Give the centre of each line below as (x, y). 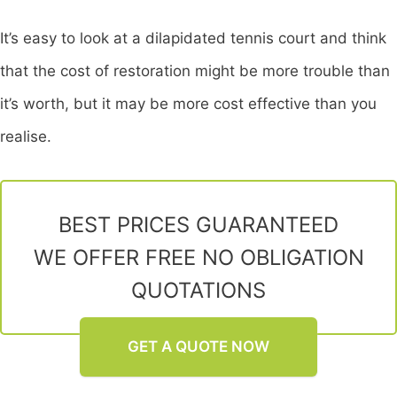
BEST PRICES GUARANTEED (198, 224)
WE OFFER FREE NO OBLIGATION (198, 257)
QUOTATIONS (198, 290)
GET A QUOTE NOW (198, 346)
